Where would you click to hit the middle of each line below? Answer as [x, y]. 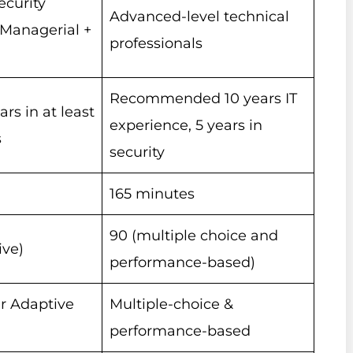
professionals [156, 44]
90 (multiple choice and [194, 236]
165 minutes [152, 194]
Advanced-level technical [199, 17]
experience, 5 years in [186, 126]
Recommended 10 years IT [203, 99]
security [137, 152]
